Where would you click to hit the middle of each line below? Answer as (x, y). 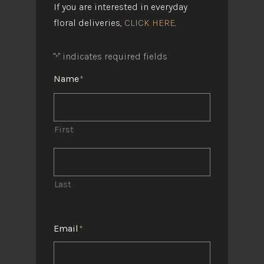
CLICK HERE (149, 23)
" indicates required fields (113, 57)
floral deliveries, (89, 23)
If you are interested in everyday (120, 7)
